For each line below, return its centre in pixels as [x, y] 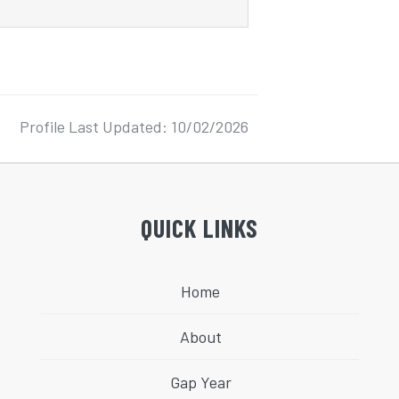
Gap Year [200, 382]
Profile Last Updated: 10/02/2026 [134, 126]
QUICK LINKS [199, 228]
